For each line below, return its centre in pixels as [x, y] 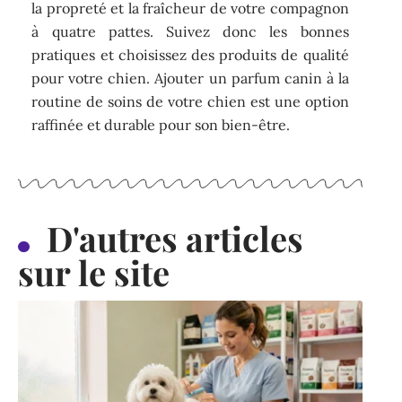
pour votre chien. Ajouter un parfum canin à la [190, 78]
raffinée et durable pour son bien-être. [163, 124]
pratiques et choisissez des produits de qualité [190, 54]
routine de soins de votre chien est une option [190, 101]
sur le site [94, 273]
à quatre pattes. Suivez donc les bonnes [190, 31]
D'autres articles [175, 239]
